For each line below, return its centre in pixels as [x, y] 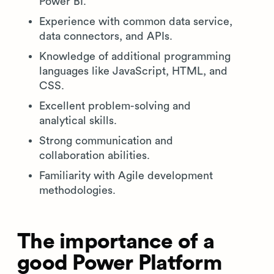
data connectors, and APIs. [106, 36]
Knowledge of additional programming [135, 56]
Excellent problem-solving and [115, 106]
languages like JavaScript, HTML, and [133, 71]
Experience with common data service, [136, 21]
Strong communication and [106, 141]
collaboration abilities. [94, 155]
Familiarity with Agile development [126, 176]
